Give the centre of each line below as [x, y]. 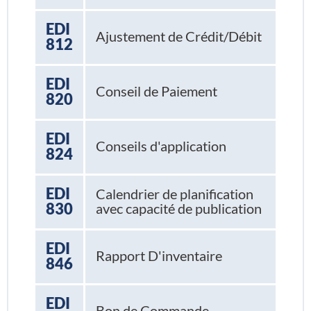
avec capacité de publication [178, 209]
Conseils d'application [161, 146]
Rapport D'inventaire [159, 256]
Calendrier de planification [174, 194]
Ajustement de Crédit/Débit [178, 36]
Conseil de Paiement [156, 91]
